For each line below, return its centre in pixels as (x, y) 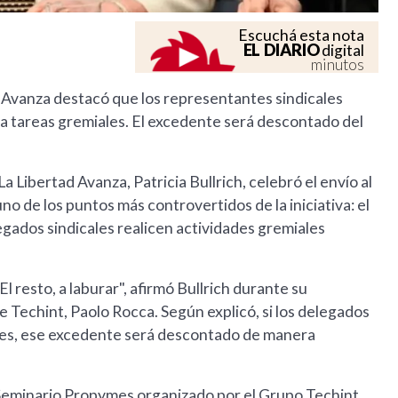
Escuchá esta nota (302, 36)
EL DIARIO (281, 50)
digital (342, 51)
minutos (338, 65)
